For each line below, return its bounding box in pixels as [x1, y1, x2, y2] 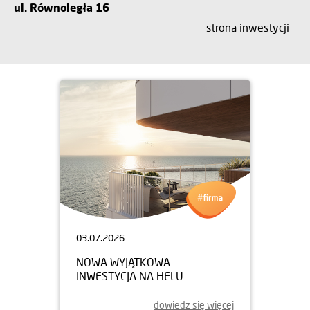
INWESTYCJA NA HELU [76, 268, 183, 282]
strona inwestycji [206, 20, 289, 34]
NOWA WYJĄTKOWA [76, 255, 170, 268]
